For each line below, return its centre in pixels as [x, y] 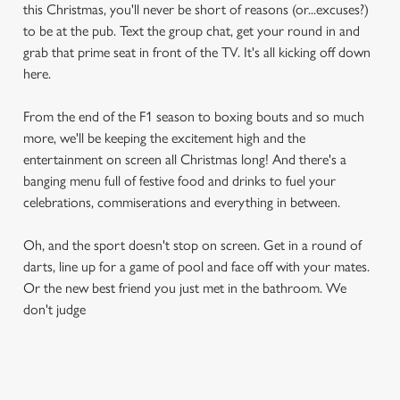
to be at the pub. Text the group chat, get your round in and [192, 31]
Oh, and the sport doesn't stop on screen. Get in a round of [192, 245]
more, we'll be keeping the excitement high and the [164, 138]
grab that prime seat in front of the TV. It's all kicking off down [197, 52]
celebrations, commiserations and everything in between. [183, 202]
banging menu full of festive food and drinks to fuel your [179, 181]
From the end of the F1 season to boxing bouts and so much [194, 117]
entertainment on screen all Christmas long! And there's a [185, 159]
